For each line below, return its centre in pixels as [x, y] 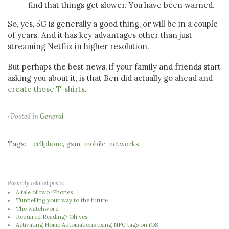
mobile [95, 144]
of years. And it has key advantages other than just [100, 35]
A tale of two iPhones [44, 192]
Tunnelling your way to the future [62, 200]
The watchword [38, 209]
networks [124, 144]
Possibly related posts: [36, 183]
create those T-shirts [46, 89]
